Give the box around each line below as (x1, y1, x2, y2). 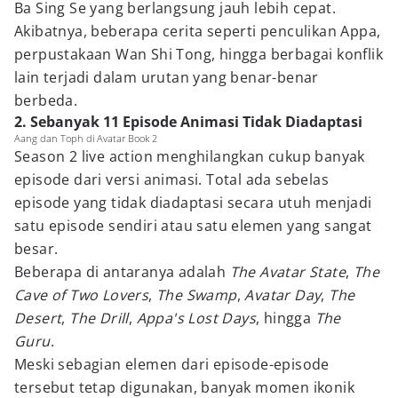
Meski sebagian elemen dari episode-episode (14, 354, 330, 374)
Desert (14, 308, 62, 328)
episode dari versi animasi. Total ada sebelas (14, 170, 329, 189)
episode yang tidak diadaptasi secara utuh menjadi (14, 193, 372, 212)
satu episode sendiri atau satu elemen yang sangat (14, 216, 372, 235)
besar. (14, 239, 59, 259)
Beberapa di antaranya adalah (14, 262, 230, 282)
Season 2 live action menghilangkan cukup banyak (14, 147, 365, 166)
